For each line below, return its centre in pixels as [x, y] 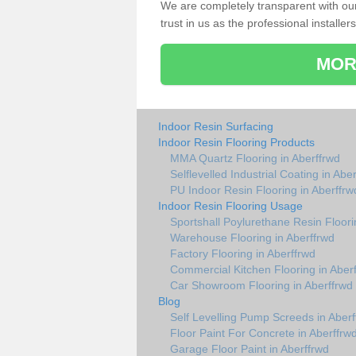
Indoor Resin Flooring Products [236, 142]
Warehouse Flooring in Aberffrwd [252, 237]
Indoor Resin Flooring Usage [230, 205]
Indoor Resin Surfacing [216, 126]
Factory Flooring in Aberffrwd [243, 253]
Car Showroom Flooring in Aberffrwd [261, 285]
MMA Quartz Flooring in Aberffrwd [255, 158]
